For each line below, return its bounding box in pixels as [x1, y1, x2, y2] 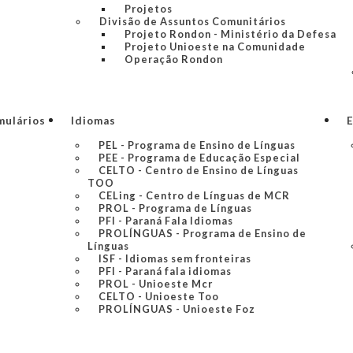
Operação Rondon [124, 53, 223, 65]
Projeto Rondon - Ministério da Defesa [124, 28, 336, 40]
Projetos [124, 2, 173, 15]
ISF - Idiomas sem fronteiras [98, 252, 251, 265]
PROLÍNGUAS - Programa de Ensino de [98, 227, 307, 240]
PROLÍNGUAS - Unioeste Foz [98, 303, 255, 315]
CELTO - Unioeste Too [98, 290, 219, 303]
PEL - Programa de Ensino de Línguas [98, 139, 295, 151]
